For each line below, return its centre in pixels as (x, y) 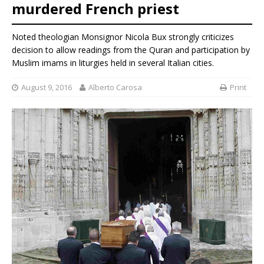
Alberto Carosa (115, 87)
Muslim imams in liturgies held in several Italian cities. (113, 63)
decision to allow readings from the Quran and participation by (131, 50)
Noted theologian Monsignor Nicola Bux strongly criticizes (123, 37)
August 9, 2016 (47, 87)
